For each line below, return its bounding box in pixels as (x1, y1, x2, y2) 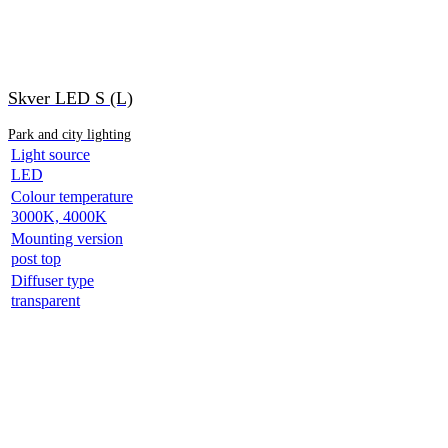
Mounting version (11, 229, 123, 247)
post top (11, 249, 61, 267)
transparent (11, 291, 80, 309)
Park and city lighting (8, 126, 131, 142)
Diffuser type (11, 271, 94, 289)
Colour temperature (11, 187, 133, 205)
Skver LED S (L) (8, 87, 133, 108)
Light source (11, 145, 90, 163)
